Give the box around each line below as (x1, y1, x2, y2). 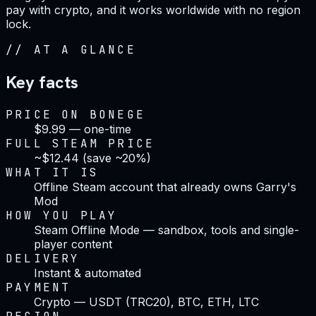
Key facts (6, 71, 78, 93)
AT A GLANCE (33, 42, 136, 57)
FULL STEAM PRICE (6, 135, 155, 151)
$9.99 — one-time (34, 121, 131, 136)
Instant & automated (34, 265, 141, 280)
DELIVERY (6, 250, 80, 266)
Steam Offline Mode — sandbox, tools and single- (34, 222, 299, 237)
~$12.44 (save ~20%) (34, 150, 151, 165)
